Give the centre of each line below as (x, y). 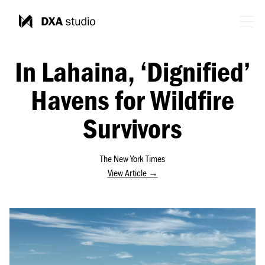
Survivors (132, 128)
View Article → (132, 173)
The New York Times (132, 159)
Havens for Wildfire (132, 99)
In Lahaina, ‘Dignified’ (132, 71)
